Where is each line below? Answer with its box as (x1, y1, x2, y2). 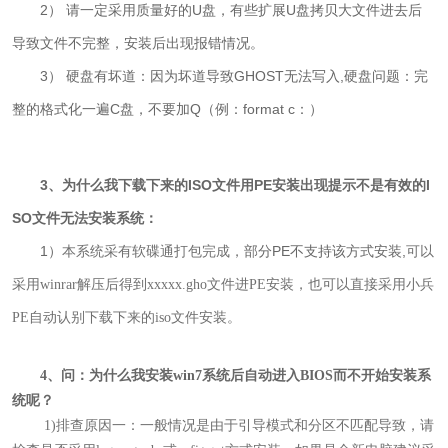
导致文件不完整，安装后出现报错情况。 (12, 35, 265, 52)
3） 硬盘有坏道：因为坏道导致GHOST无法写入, (12, 68, 345, 85)
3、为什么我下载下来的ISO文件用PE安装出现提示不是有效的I (12, 177, 431, 194)
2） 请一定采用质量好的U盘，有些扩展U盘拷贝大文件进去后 (12, 2, 423, 19)
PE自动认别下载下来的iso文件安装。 (12, 310, 242, 326)
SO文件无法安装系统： (12, 210, 159, 227)
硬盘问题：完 (344, 68, 429, 85)
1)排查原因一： (12, 418, 141, 434)
